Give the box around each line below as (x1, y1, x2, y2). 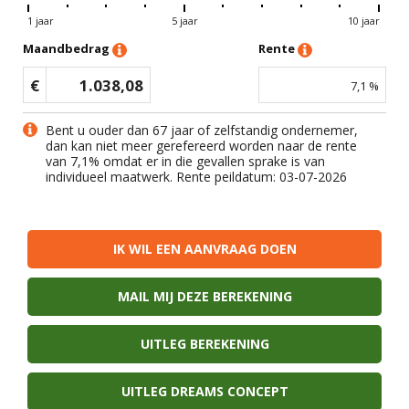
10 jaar (348, 14, 381, 27)
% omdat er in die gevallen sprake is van (89, 152, 325, 170)
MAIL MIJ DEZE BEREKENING (117, 288, 292, 305)
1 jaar (27, 14, 54, 27)
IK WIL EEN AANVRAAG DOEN (112, 240, 297, 257)
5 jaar (172, 14, 199, 27)
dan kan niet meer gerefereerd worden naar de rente (46, 137, 357, 154)
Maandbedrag (23, 40, 112, 57)
